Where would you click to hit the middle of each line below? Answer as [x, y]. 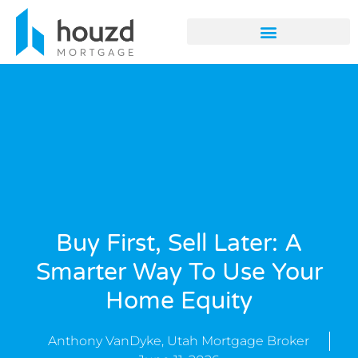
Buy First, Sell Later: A [179, 243]
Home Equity [179, 300]
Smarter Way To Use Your [179, 272]
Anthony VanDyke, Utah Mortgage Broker [179, 340]
